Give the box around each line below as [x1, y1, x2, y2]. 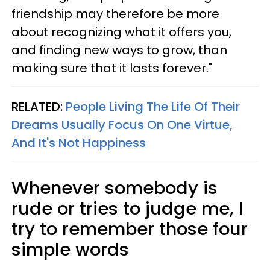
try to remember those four [11, 217, 248, 242]
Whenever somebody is [11, 176, 218, 201]
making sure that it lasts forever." [11, 60, 212, 77]
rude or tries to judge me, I [11, 196, 243, 221]
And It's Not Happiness [11, 134, 146, 152]
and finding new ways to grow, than [11, 42, 227, 59]
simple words [11, 237, 129, 262]
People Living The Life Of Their [66, 98, 240, 116]
